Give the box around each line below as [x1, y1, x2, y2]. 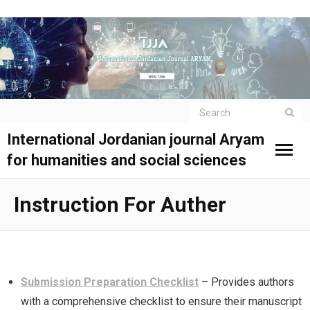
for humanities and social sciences [7, 152, 246, 170]
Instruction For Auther [14, 192, 226, 217]
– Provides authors [199, 275, 294, 289]
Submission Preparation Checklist [21, 275, 199, 289]
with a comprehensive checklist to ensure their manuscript [21, 295, 302, 309]
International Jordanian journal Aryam [7, 131, 264, 149]
